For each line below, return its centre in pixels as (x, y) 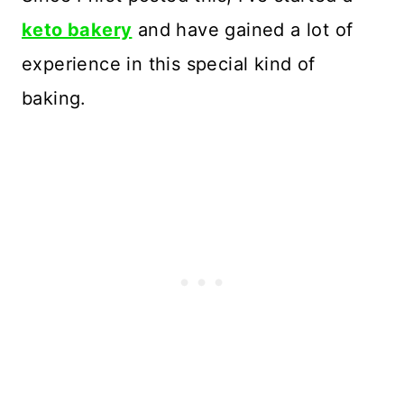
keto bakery (77, 29)
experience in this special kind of (169, 64)
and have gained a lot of (243, 29)
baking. (54, 98)
